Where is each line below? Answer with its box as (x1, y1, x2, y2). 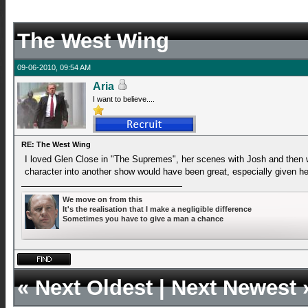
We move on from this (63, 195, 142, 203)
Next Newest (171, 276, 296, 300)
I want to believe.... (93, 95, 155, 103)
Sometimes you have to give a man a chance (63, 214, 223, 223)
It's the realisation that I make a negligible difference (63, 205, 252, 213)
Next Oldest (35, 276, 153, 300)
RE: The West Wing (21, 140, 91, 148)
